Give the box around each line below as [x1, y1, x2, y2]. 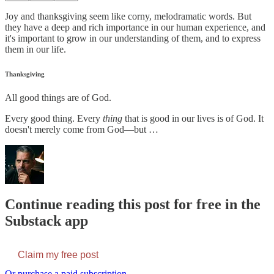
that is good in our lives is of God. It [125, 113, 264, 124]
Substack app [5, 213, 88, 229]
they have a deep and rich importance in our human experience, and [5, 21, 265, 32]
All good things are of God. [5, 92, 111, 103]
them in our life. [5, 43, 66, 54]
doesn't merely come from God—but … [5, 124, 158, 135]
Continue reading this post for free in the [5, 196, 261, 213]
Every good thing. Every [5, 113, 103, 124]
